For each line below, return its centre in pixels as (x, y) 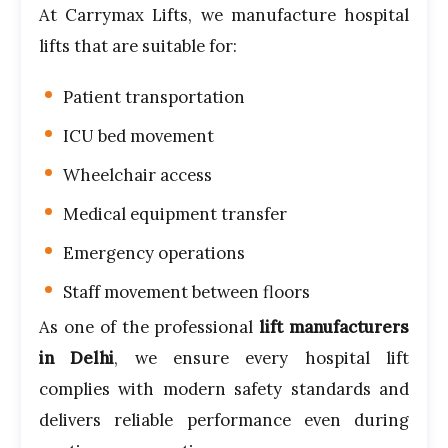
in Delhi (77, 358)
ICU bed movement (138, 136)
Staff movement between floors (186, 292)
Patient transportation (154, 97)
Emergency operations (154, 253)
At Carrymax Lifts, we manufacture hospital (224, 15)
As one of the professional (149, 327)
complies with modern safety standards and (224, 389)
